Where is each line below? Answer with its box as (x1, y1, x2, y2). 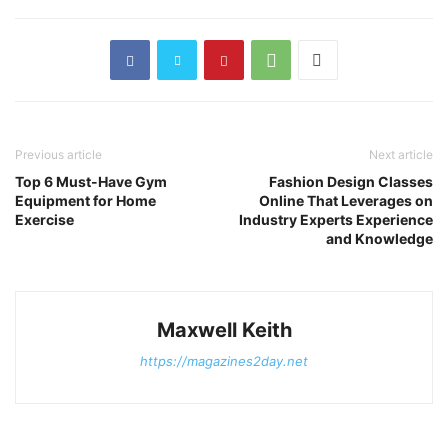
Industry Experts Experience (239, 211, 433, 229)
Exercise (15, 211, 74, 229)
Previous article (15, 147, 102, 163)
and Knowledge (326, 230, 433, 248)
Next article (369, 147, 433, 163)
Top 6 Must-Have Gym (15, 173, 167, 191)
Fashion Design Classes (269, 173, 433, 191)
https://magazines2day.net (140, 353, 308, 370)
